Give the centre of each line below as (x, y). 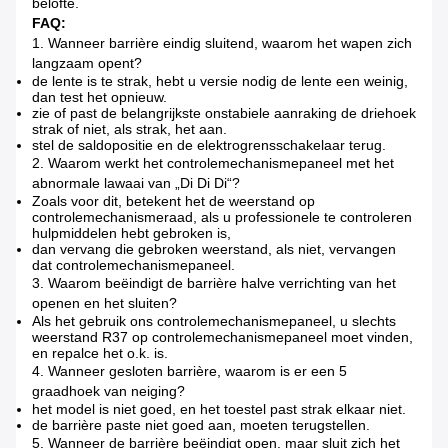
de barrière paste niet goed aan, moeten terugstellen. (201, 425)
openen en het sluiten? (104, 303)
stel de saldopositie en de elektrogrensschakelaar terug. (209, 145)
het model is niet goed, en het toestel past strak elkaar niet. (219, 409)
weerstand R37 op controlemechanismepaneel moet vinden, (222, 337)
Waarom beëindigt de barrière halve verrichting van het (222, 283)
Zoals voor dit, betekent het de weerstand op (173, 201)
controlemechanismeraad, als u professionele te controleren (222, 217)
